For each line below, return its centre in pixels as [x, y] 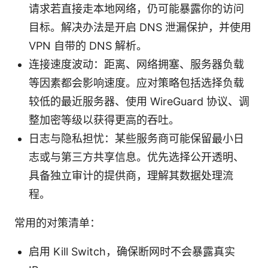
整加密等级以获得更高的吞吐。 [104, 120]
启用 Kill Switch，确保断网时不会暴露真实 [132, 252]
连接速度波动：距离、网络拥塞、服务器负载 [136, 65]
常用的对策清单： [57, 223]
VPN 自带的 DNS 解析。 [88, 46]
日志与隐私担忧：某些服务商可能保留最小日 [136, 139]
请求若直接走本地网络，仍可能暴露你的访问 [136, 9]
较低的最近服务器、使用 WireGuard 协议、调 [139, 102]
